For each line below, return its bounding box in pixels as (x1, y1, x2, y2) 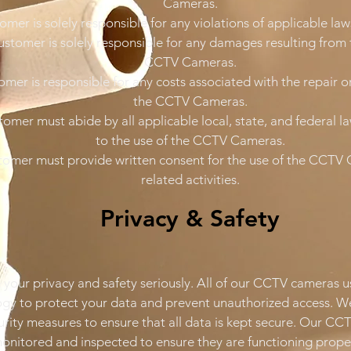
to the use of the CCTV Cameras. (95, 132, 285, 148)
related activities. (140, 171, 240, 187)
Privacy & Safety (100, 204, 280, 233)
